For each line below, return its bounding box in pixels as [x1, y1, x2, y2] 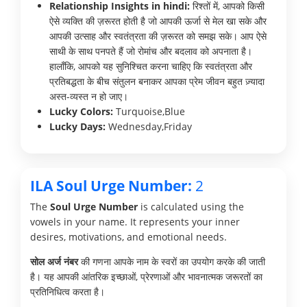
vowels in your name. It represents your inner [30, 214, 240, 228]
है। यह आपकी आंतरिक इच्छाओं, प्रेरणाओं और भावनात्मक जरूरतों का [30, 269, 262, 283]
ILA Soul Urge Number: [30, 175, 192, 195]
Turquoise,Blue [113, 104, 185, 118]
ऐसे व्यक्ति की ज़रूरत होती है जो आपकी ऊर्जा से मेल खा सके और [49, 14, 267, 27]
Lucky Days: [49, 119, 106, 133]
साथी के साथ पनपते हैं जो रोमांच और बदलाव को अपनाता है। [49, 44, 252, 58]
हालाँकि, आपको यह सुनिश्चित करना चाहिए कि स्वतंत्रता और [49, 59, 252, 73]
